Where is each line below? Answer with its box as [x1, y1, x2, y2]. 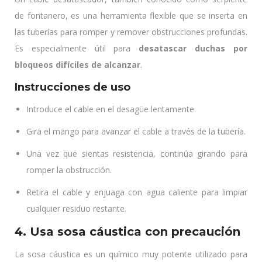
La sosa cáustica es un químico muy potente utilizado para [15, 249, 247, 260]
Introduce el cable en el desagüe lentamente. [26, 104, 196, 115]
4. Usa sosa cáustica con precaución [15, 225, 240, 239]
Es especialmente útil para [15, 43, 139, 54]
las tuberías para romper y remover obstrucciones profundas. [15, 26, 247, 37]
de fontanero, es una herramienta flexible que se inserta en [15, 10, 247, 21]
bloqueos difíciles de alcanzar [15, 59, 140, 70]
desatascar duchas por [139, 43, 248, 54]
